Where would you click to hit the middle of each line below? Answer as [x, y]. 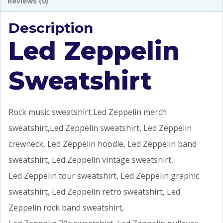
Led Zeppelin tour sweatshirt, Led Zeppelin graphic [104, 175]
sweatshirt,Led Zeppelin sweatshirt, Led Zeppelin [100, 128]
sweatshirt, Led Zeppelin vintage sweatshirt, [91, 160]
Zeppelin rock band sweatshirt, [66, 207]
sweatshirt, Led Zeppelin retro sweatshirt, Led [94, 191]
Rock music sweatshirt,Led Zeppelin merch [88, 112]
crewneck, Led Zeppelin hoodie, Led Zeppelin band [103, 144]
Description [51, 28]
